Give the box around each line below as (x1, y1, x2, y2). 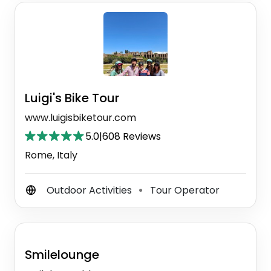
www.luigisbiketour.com (25, 110, 136, 125)
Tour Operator (148, 183, 220, 197)
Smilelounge (25, 246, 99, 263)
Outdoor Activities (47, 183, 134, 197)
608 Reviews (102, 129, 161, 143)
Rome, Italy (25, 148, 77, 162)
